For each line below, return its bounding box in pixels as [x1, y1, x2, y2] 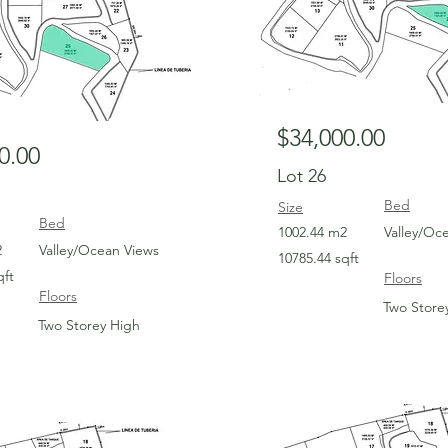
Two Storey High [38, 316, 140, 334]
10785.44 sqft [278, 249, 359, 267]
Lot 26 [277, 165, 326, 187]
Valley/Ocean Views [39, 241, 159, 259]
